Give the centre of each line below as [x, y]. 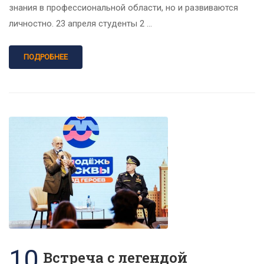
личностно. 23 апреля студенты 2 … [80, 24]
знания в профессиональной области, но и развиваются [123, 8]
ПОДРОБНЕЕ [46, 57]
